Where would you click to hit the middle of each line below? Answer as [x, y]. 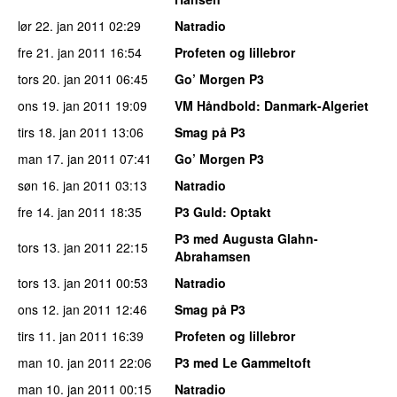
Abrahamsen [213, 256]
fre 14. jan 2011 [62, 211]
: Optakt [247, 211]
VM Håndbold [215, 105]
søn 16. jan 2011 [65, 185]
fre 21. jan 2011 [62, 52]
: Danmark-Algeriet [312, 105]
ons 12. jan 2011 [65, 309]
